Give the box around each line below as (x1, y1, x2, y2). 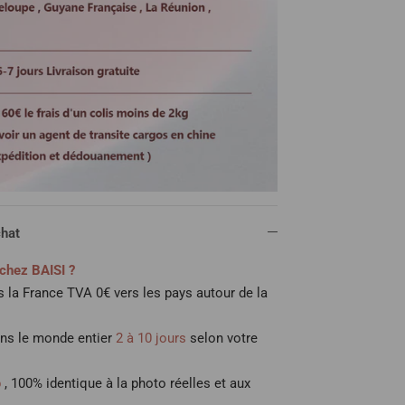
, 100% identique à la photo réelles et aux (5, 374, 251, 391)
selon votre (190, 329, 259, 346)
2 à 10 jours (112, 329, 191, 346)
